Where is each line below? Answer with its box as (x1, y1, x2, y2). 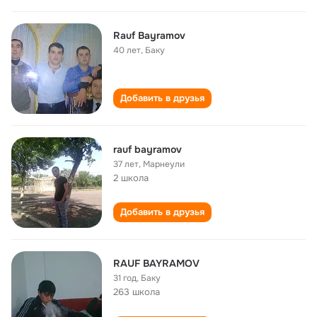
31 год (113, 272, 137, 284)
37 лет (113, 158, 139, 170)
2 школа (113, 172, 149, 184)
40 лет (113, 45, 141, 56)
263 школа (113, 286, 160, 298)
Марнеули (143, 158, 185, 170)
